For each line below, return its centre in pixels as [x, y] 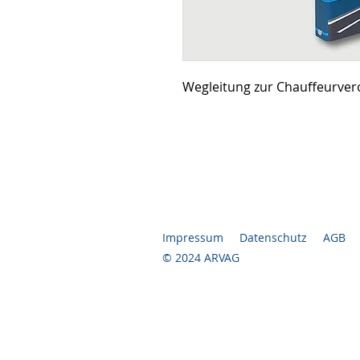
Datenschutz [273, 237]
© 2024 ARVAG [201, 257]
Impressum [193, 237]
